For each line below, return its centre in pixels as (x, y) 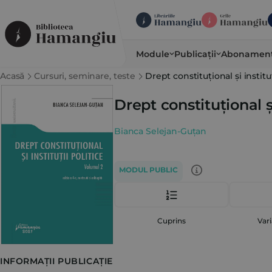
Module (153, 54)
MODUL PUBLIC (148, 170)
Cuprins (172, 221)
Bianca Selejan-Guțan (161, 131)
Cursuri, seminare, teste (85, 76)
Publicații (195, 54)
